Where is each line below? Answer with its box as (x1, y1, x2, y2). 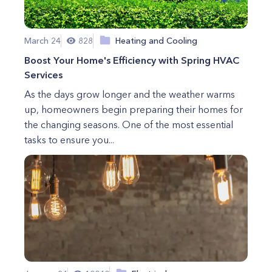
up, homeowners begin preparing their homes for (24, 103, 243, 115)
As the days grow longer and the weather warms (24, 88, 235, 100)
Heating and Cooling (115, 35, 197, 46)
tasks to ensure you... (24, 134, 114, 146)
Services (24, 69, 63, 81)
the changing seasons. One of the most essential (24, 118, 233, 131)
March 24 (24, 35, 61, 46)
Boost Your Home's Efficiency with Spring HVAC (24, 54, 239, 66)
